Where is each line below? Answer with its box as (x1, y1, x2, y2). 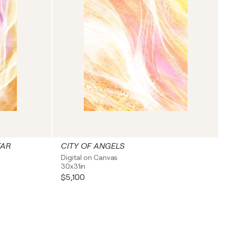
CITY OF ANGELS (61, 142, 125, 151)
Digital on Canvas (61, 153, 118, 162)
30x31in (61, 162, 86, 170)
